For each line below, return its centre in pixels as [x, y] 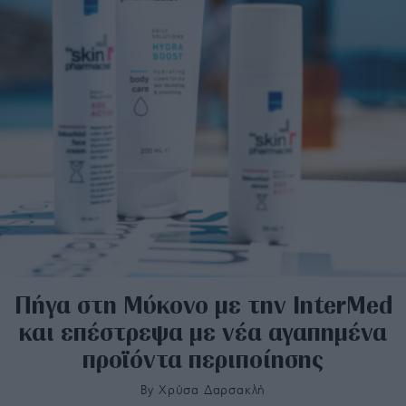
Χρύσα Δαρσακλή [213, 390]
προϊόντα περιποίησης [203, 358]
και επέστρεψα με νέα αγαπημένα [203, 331]
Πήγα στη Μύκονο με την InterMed [203, 304]
